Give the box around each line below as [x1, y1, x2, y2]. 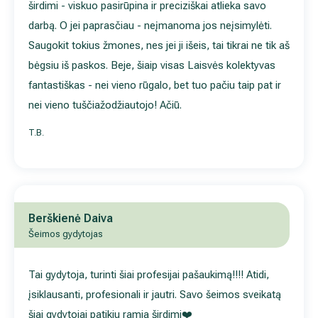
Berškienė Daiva [28, 212, 113, 225]
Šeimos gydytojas [28, 229, 103, 239]
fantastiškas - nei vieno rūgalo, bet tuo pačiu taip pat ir [28, 79, 281, 92]
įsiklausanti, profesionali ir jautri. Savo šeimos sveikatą [28, 288, 281, 301]
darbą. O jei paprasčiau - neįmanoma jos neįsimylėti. [28, 19, 272, 32]
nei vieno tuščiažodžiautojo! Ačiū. [28, 99, 182, 111]
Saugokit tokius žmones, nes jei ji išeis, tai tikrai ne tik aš [28, 39, 290, 52]
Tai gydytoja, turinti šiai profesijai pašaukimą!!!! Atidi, [28, 268, 269, 281]
